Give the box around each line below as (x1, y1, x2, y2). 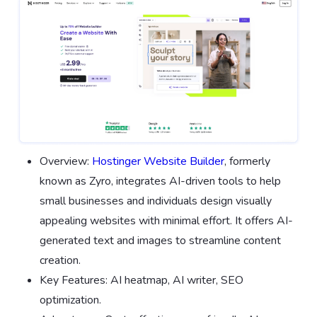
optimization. (40, 292, 101, 308)
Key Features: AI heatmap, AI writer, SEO (40, 272, 243, 288)
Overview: (40, 153, 92, 169)
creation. (40, 252, 81, 268)
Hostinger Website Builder (92, 153, 224, 169)
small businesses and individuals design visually (40, 192, 272, 209)
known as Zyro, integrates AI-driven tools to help (40, 173, 281, 189)
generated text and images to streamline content (40, 232, 281, 248)
